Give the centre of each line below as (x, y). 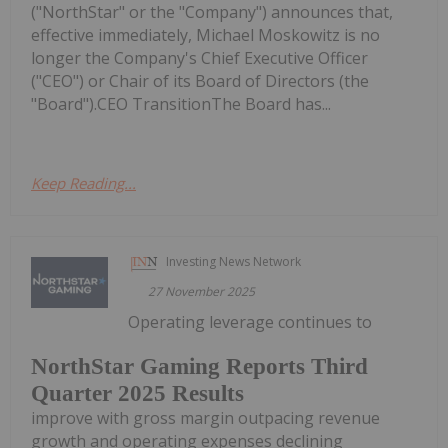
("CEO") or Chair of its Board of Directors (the (200, 80)
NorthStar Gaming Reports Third (199, 367)
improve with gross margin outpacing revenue (205, 418)
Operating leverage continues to (250, 321)
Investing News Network (234, 261)
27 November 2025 (202, 291)
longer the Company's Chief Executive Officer (199, 57)
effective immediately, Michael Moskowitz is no (205, 34)
